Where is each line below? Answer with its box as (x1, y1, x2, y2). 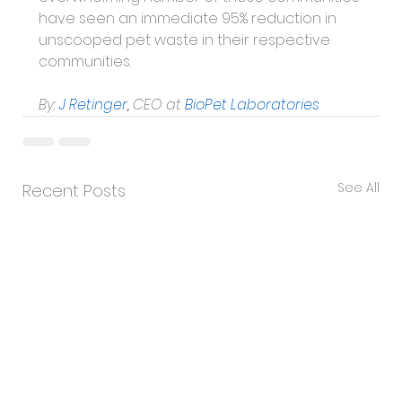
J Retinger (58, 94, 127, 116)
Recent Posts (22, 179, 126, 203)
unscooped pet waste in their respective (38, 30, 334, 51)
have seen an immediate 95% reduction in (38, 8, 340, 30)
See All (337, 179, 380, 197)
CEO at (132, 94, 181, 116)
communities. (38, 51, 131, 73)
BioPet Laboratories (184, 94, 319, 116)
